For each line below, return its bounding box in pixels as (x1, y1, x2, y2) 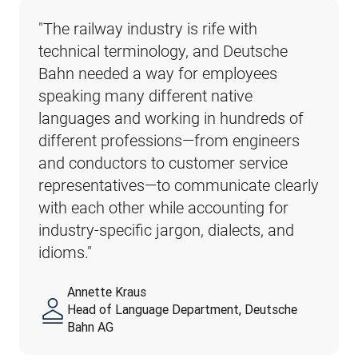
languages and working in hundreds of (38, 109, 304, 128)
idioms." (38, 243, 92, 262)
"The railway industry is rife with (38, 19, 257, 38)
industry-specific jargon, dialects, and (38, 221, 294, 240)
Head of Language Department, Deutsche (67, 301, 297, 317)
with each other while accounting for (38, 198, 288, 217)
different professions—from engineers (38, 131, 300, 150)
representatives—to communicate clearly (38, 176, 319, 195)
